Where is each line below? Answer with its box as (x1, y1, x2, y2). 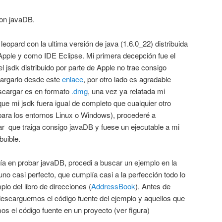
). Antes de (135, 181, 170, 192)
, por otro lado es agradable (83, 73, 171, 84)
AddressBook (91, 181, 135, 192)
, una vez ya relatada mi (88, 85, 165, 96)
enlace (62, 73, 83, 84)
